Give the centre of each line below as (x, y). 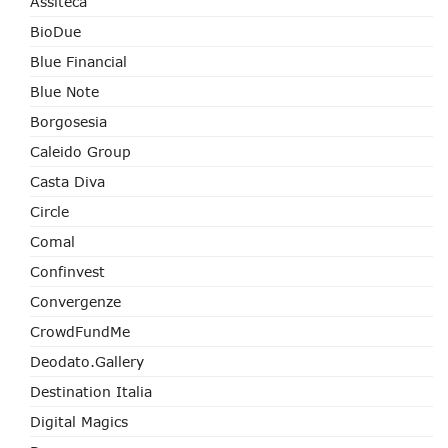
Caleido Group (80, 151)
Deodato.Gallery (87, 361)
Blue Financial (78, 61)
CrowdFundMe (80, 331)
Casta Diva (67, 181)
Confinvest (67, 271)
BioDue (55, 31)
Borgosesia (68, 121)
